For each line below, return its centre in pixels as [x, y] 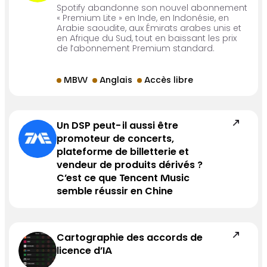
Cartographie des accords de [130, 239]
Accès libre [169, 81]
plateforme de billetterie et [123, 153]
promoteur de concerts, [116, 140]
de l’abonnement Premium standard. [136, 50]
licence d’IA [85, 252]
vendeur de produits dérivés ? [130, 166]
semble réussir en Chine [115, 192]
